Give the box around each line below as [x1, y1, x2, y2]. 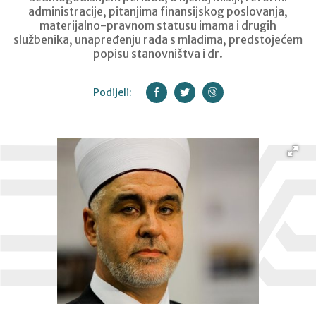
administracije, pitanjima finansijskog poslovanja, [28, 4, 288, 18]
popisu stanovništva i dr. [93, 47, 223, 61]
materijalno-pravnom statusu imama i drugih [39, 18, 276, 32]
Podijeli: [92, 86, 132, 99]
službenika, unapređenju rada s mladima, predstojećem [13, 32, 303, 47]
